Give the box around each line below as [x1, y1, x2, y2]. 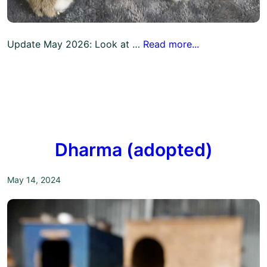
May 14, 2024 [7, 175, 61, 185]
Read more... [143, 38, 199, 50]
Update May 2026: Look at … [7, 38, 143, 50]
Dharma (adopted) [54, 139, 213, 161]
